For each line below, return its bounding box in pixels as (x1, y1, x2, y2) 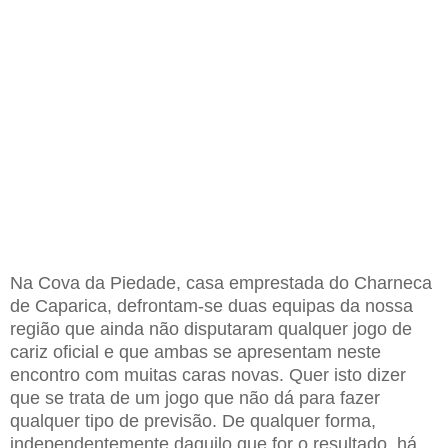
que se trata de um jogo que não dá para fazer (10, 387, 380, 408)
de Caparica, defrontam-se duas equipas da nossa (10, 295, 413, 316)
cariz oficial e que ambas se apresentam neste (10, 341, 381, 362)
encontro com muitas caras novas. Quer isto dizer (10, 364, 406, 385)
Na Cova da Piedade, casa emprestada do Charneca (10, 272, 432, 293)
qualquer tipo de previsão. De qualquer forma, (10, 410, 376, 431)
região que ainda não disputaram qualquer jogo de (10, 318, 412, 339)
